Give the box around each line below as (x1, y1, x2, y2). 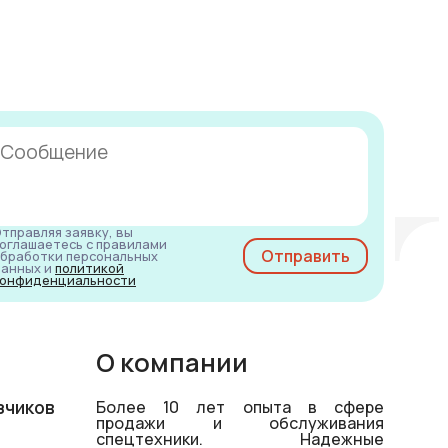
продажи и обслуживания (96, 411, 384, 434)
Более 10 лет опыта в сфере (96, 395, 384, 418)
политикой (55, 258, 124, 277)
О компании (96, 344, 248, 380)
